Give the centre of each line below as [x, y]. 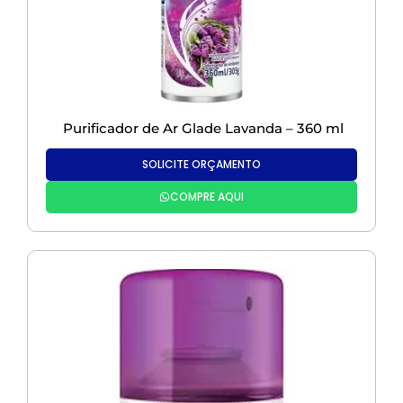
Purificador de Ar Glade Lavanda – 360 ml [201, 129]
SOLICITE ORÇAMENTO [201, 165]
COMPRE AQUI [207, 197]
